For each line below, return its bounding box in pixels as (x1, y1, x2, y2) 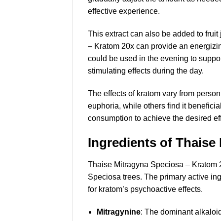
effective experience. (88, 7, 160, 16)
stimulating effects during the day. (88, 67, 204, 75)
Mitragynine (97, 207, 141, 216)
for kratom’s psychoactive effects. (88, 184, 203, 193)
